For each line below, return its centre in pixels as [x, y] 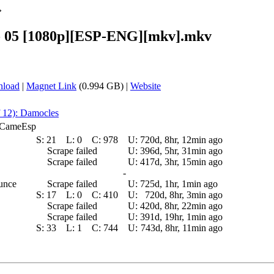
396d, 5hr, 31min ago [181, 150]
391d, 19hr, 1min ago [181, 217]
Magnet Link [51, 86]
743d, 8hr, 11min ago [182, 228]
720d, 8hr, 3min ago [184, 194]
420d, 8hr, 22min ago [181, 206]
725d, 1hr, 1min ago [179, 183]
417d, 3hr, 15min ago [181, 161]
